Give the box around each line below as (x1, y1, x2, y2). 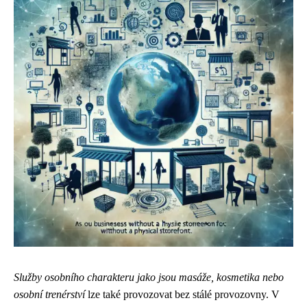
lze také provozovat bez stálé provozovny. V (85, 288, 280, 300)
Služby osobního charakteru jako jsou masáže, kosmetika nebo (14, 271, 284, 283)
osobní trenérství (14, 288, 85, 300)
